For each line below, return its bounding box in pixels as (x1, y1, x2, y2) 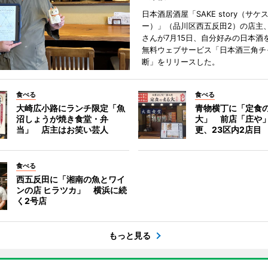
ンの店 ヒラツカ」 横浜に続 (16, 185, 127, 195)
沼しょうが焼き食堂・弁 (16, 114, 108, 124)
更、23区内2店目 (195, 124, 262, 135)
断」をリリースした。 (141, 57, 220, 66)
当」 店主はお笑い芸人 (16, 124, 108, 135)
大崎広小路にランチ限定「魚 (16, 103, 125, 113)
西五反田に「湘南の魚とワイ (16, 174, 125, 184)
